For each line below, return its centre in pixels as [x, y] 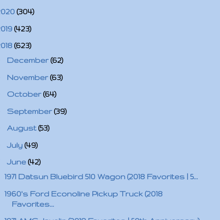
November [28, 77]
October [25, 94]
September [30, 111]
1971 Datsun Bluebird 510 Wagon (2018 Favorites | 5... [101, 177]
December [28, 60]
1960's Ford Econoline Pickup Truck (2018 [83, 193]
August [22, 128]
